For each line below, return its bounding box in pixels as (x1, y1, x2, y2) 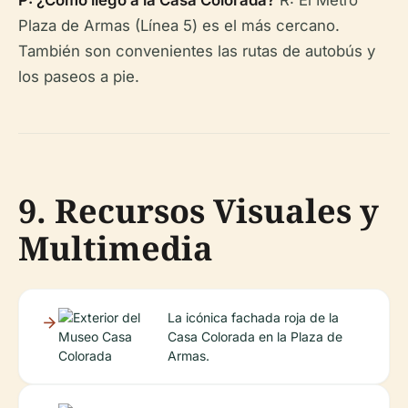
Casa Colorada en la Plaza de (168, 329, 343, 344)
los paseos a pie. (18, 67, 139, 86)
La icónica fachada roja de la (168, 310, 340, 325)
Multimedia (18, 226, 213, 270)
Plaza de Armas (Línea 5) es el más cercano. (18, 16, 340, 35)
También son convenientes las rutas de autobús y (18, 42, 375, 60)
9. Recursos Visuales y (18, 189, 379, 233)
